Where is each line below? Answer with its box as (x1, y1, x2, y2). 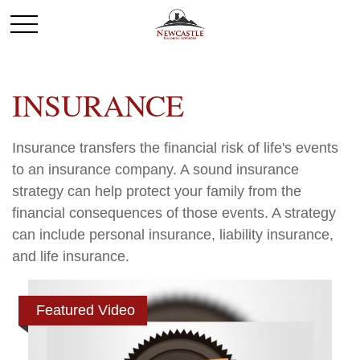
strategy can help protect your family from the (12, 183, 301, 199)
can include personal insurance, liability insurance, (12, 227, 333, 243)
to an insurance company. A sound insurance (12, 162, 299, 178)
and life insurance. (12, 248, 129, 264)
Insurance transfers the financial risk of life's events (12, 140, 338, 156)
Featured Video (36, 302, 135, 318)
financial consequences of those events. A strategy (12, 205, 336, 221)
